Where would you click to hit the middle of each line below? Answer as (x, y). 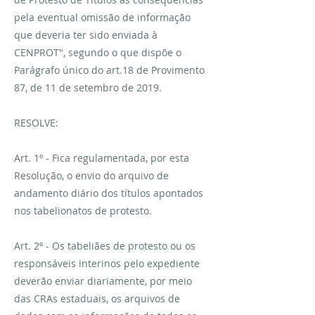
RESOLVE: (36, 123)
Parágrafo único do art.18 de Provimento (109, 70)
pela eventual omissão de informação (102, 17)
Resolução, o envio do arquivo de (91, 175)
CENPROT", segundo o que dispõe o (98, 52)
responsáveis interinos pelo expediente (107, 263)
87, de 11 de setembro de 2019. (88, 88)
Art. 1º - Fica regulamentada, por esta (102, 158)
